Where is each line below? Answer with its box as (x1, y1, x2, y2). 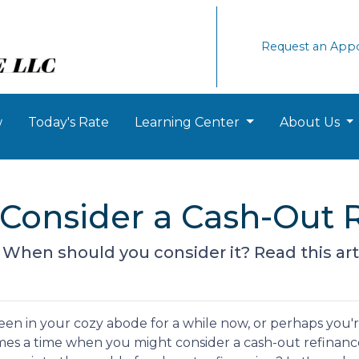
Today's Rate (28, 115, 109, 130)
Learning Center (135, 115, 243, 130)
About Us (279, 115, 343, 130)
